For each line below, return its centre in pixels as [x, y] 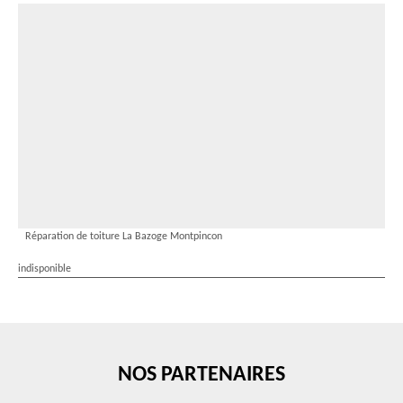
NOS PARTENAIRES [201, 375]
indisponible [45, 269]
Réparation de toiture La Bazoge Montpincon [124, 237]
